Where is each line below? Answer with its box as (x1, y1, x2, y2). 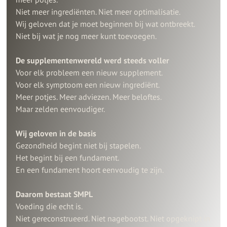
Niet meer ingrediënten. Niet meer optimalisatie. (16, 6, 181, 17)
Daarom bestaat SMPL (16, 188, 93, 199)
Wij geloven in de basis (16, 128, 97, 138)
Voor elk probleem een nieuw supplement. (16, 67, 163, 78)
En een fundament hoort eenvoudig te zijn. (16, 164, 164, 175)
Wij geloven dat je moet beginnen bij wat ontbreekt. (16, 18, 196, 29)
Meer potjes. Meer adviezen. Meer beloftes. (16, 91, 162, 102)
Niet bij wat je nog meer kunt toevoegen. (16, 30, 157, 41)
